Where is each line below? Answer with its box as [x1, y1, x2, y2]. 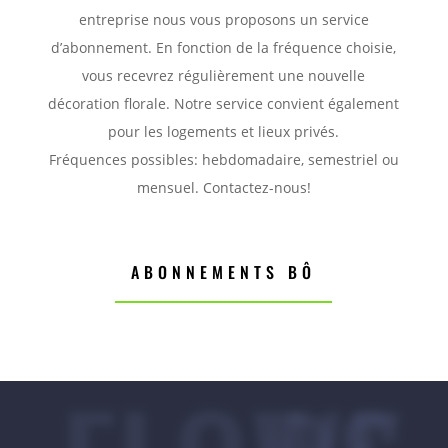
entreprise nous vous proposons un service [78, 9, 369, 29]
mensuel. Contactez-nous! [136, 177, 311, 197]
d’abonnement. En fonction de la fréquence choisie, [51, 37, 397, 57]
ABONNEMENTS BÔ [131, 259, 317, 284]
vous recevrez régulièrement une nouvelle [82, 65, 366, 85]
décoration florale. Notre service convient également [48, 93, 400, 113]
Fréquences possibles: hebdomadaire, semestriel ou [48, 149, 399, 169]
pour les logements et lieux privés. [108, 121, 340, 141]
